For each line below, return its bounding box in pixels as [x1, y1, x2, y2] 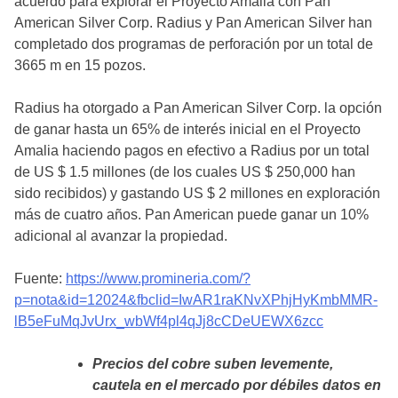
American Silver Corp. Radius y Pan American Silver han [14, 15, 372, 31]
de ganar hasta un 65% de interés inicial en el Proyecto [14, 122, 361, 138]
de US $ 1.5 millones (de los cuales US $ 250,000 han [14, 164, 355, 180]
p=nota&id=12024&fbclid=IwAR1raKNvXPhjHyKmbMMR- [14, 292, 378, 308]
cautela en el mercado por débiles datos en [92, 378, 381, 394]
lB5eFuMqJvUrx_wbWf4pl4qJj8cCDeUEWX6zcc [14, 314, 323, 330]
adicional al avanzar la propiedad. [14, 228, 227, 244]
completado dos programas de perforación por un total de [14, 36, 373, 52]
